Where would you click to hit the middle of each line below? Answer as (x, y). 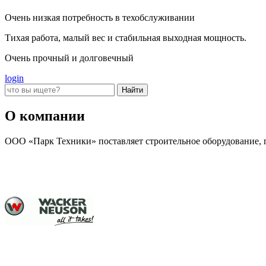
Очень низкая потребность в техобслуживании (100, 18)
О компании (45, 115)
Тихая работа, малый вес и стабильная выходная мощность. (126, 38)
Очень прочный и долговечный (69, 58)
